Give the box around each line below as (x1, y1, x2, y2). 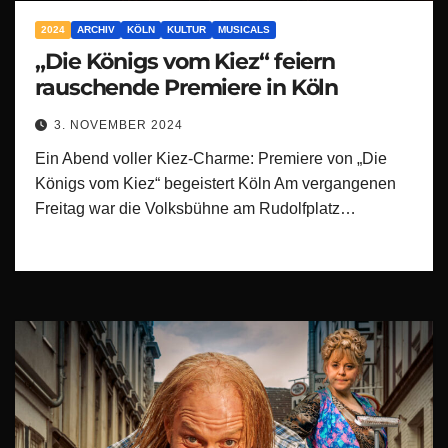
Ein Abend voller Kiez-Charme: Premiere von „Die (35, 149, 387, 167)
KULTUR (167, 23, 206, 35)
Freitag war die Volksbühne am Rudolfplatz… (35, 199, 356, 217)
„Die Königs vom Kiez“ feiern (35, 47, 336, 75)
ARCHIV (77, 23, 115, 35)
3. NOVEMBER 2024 (54, 117, 183, 132)
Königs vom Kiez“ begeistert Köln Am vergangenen (35, 174, 396, 192)
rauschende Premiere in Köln (35, 73, 339, 101)
